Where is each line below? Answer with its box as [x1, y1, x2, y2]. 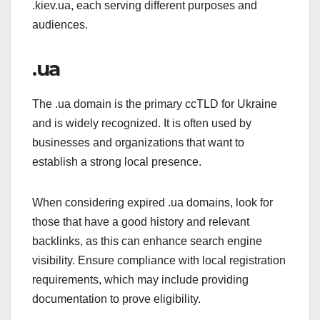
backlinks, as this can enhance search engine [32, 235, 262, 248]
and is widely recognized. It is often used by [32, 117, 251, 130]
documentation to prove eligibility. [32, 293, 201, 306]
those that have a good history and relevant [32, 216, 249, 229]
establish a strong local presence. [32, 156, 201, 169]
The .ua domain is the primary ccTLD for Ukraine [32, 98, 277, 111]
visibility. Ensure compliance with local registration [32, 254, 286, 267]
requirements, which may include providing [32, 274, 249, 286]
